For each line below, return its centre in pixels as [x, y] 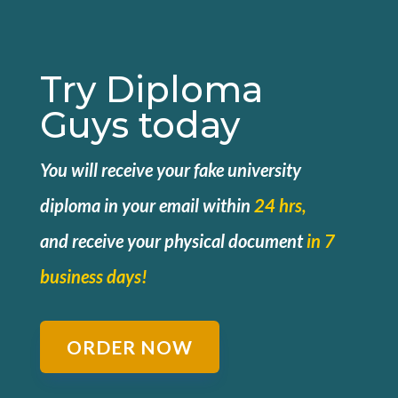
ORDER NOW [129, 346]
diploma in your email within [147, 205]
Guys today [139, 124]
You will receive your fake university [170, 169]
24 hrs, [280, 205]
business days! [93, 276]
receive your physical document [189, 240]
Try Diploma [151, 89]
